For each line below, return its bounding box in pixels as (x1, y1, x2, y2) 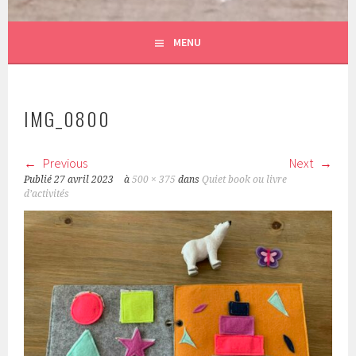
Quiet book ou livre (202, 174, 288, 186)
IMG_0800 (24, 104, 111, 133)
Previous (41, 155, 88, 172)
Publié (24, 174, 55, 186)
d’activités (24, 188, 70, 200)
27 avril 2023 (54, 174, 114, 186)
